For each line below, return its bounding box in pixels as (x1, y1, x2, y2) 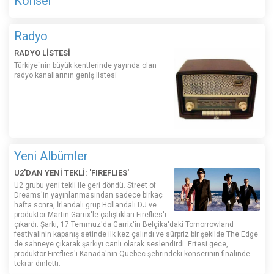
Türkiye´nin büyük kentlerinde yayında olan (14, 61, 157, 70)
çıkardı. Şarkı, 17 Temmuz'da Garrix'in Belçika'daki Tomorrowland (14, 220, 234, 229)
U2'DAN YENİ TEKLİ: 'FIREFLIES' (14, 168, 129, 178)
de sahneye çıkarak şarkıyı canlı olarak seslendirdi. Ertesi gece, (14, 240, 228, 249)
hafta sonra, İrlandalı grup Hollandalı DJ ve (14, 201, 157, 210)
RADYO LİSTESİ (14, 48, 70, 57)
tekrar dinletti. (14, 259, 61, 268)
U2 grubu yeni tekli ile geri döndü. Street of (14, 181, 156, 190)
